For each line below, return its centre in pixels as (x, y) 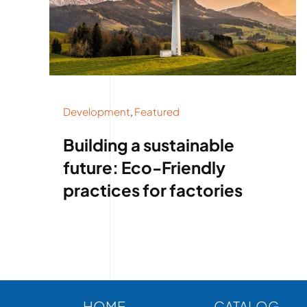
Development (96, 112)
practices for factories (152, 190)
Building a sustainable (148, 145)
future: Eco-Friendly (144, 168)
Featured (157, 112)
